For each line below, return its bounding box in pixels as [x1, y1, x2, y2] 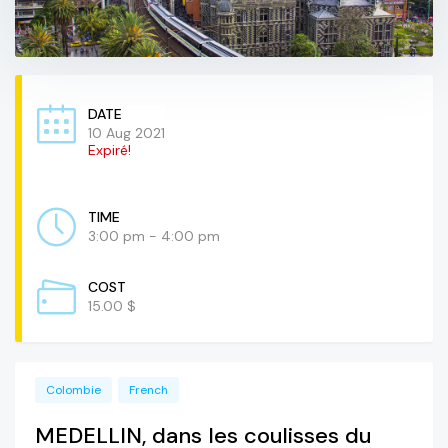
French [129, 382, 168, 399]
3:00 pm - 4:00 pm [88, 227, 220, 246]
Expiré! [88, 141, 131, 160]
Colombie [46, 382, 101, 399]
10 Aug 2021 [88, 124, 165, 143]
